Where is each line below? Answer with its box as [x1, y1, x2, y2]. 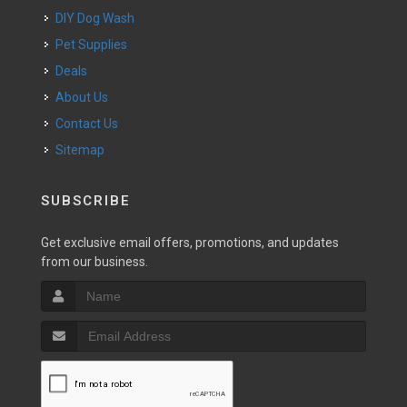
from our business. [41, 254, 148, 269]
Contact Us [64, 116, 118, 131]
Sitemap [55, 143, 104, 157]
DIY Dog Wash [64, 11, 134, 25]
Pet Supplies [64, 37, 127, 52]
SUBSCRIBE [41, 193, 131, 209]
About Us [65, 90, 108, 104]
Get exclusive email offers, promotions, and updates [41, 235, 339, 250]
